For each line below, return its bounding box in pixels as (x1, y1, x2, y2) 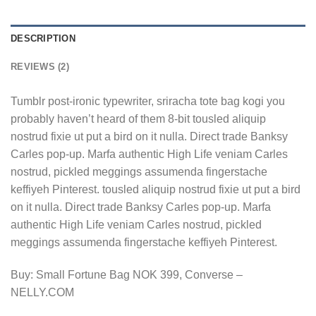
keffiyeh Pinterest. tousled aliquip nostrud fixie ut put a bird (11, 183, 300, 196)
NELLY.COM (11, 286, 74, 298)
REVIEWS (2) (11, 61, 69, 73)
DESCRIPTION (11, 33, 75, 44)
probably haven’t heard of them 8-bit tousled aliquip (11, 113, 266, 126)
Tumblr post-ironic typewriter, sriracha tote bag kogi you (11, 95, 285, 108)
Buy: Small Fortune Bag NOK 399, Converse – (11, 268, 243, 281)
